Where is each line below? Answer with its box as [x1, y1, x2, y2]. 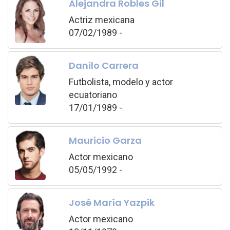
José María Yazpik [68, 196, 155, 209]
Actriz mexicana [68, 14, 135, 26]
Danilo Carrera [68, 59, 139, 72]
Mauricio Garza [68, 134, 142, 147]
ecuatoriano [68, 89, 117, 101]
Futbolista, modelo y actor [68, 76, 173, 88]
